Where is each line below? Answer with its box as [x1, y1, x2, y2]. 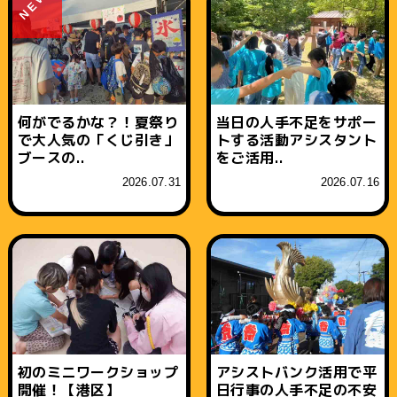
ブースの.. [17, 147, 86, 167]
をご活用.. [215, 147, 284, 167]
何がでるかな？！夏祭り [17, 112, 179, 132]
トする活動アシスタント [215, 129, 378, 150]
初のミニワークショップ [17, 362, 179, 382]
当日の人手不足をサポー [215, 112, 378, 132]
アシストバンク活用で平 [215, 362, 378, 382]
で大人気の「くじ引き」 [17, 129, 179, 150]
